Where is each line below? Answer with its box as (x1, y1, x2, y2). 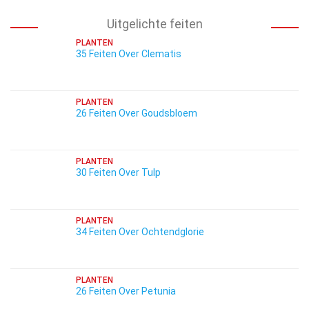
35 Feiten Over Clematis (76, 48, 181, 59)
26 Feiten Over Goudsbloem (76, 108, 197, 119)
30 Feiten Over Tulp (76, 167, 161, 178)
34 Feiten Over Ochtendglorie (76, 226, 204, 237)
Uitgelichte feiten (106, 17, 203, 31)
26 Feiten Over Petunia (76, 286, 176, 297)
